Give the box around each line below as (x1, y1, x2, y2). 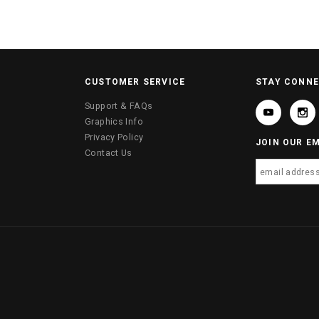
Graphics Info (85, 116, 143, 127)
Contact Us (85, 147, 132, 159)
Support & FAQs (85, 100, 153, 112)
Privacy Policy (85, 132, 144, 143)
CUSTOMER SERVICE (85, 77, 186, 88)
